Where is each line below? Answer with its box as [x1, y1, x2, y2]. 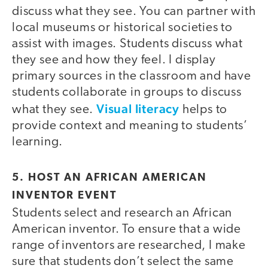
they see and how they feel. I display [12, 54, 216, 67]
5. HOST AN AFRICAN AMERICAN [12, 172, 207, 184]
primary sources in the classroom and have [12, 70, 251, 83]
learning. [12, 136, 63, 149]
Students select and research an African [12, 206, 233, 220]
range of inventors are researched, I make [12, 239, 246, 252]
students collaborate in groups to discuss [12, 86, 242, 99]
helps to [179, 103, 228, 117]
